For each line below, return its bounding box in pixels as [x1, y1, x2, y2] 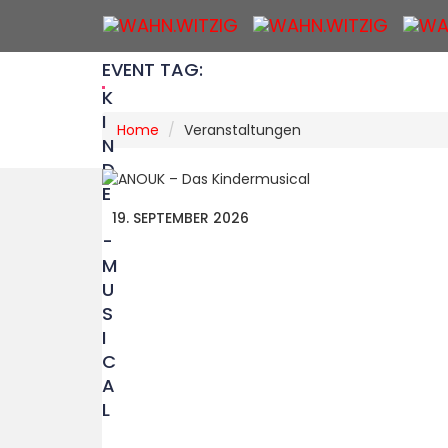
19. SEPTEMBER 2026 [112, 208, 249, 228]
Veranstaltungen [184, 120, 301, 140]
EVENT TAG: [102, 57, 203, 82]
